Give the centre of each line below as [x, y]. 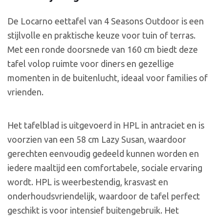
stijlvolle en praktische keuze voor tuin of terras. [101, 35]
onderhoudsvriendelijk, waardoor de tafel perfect [104, 196]
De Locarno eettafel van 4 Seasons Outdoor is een [106, 21]
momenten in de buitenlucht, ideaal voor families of [108, 78]
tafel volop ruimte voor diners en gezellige [91, 64]
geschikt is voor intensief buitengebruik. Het [93, 210]
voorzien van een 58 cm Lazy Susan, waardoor [97, 139]
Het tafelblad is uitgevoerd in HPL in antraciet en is [106, 125]
